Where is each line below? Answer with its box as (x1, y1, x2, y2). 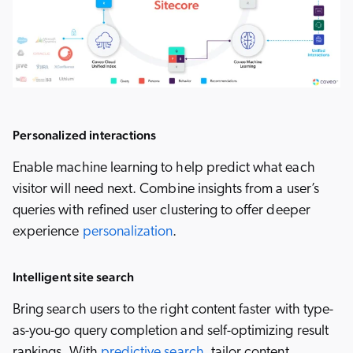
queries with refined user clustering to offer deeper (13, 203, 310, 219)
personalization (82, 225, 173, 240)
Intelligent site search (13, 269, 135, 285)
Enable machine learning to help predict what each (13, 161, 315, 176)
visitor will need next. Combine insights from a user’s (13, 182, 319, 198)
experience (13, 225, 83, 240)
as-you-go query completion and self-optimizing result (13, 324, 329, 340)
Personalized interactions (13, 128, 157, 143)
